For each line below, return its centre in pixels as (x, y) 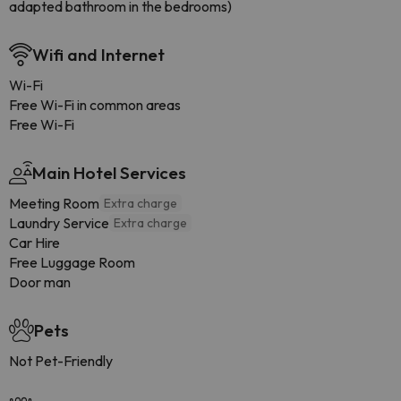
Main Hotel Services (109, 173)
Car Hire (34, 243)
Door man (40, 282)
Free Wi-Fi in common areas (95, 105)
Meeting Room (54, 203)
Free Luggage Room (72, 262)
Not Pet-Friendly (61, 361)
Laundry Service (59, 223)
